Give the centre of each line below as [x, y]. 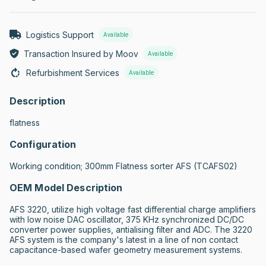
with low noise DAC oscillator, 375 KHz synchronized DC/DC [127, 219]
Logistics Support [60, 34]
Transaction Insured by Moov [81, 53]
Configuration [43, 144]
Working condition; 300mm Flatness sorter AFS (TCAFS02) [123, 166]
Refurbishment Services [73, 72]
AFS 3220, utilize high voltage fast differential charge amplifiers [133, 209]
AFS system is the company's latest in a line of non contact [124, 240]
